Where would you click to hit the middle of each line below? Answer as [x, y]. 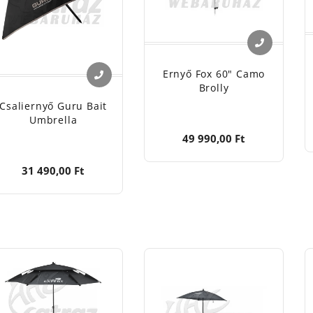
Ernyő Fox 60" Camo [214, 74]
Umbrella [53, 120]
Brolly [214, 88]
